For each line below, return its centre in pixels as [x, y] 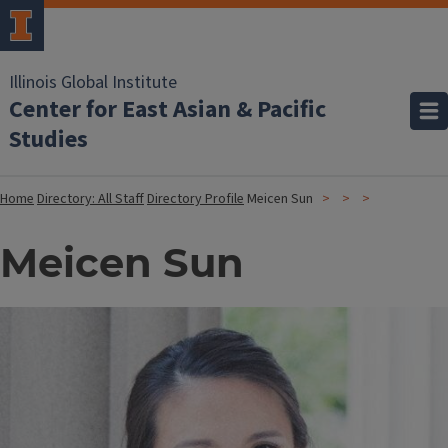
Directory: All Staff [90, 199]
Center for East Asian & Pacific [167, 109]
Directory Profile [195, 199]
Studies [48, 139]
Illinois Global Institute [93, 82]
